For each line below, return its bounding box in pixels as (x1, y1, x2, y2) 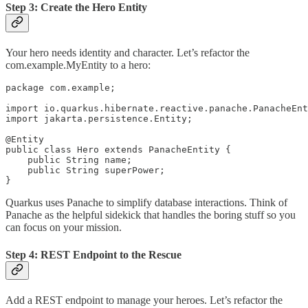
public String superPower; (5, 165, 165, 176)
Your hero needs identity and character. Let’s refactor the (5, 47, 250, 59)
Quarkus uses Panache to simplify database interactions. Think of (5, 197, 287, 209)
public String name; (5, 155, 132, 166)
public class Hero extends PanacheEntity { (5, 144, 231, 155)
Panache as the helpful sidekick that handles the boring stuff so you (5, 209, 296, 221)
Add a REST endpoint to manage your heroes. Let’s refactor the (5, 294, 283, 306)
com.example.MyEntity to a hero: (5, 59, 151, 71)
